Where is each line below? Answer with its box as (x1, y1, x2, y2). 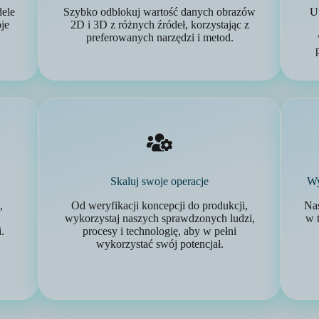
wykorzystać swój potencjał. (95, 238, 224, 250)
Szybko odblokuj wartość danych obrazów (63, 6, 256, 18)
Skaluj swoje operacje (110, 175, 209, 187)
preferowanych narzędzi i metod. (85, 31, 234, 43)
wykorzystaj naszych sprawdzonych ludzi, (64, 212, 255, 224)
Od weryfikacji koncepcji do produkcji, (71, 199, 248, 211)
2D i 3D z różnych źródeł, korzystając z (70, 19, 249, 31)
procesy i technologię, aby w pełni (83, 225, 236, 237)
